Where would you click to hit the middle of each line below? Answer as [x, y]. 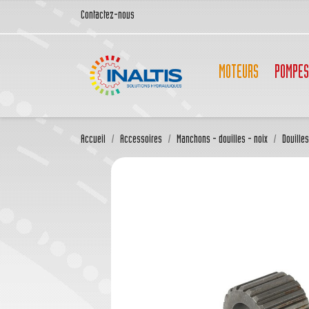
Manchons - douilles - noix [222, 140]
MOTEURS [239, 74]
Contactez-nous [108, 16]
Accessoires [141, 140]
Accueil [93, 140]
